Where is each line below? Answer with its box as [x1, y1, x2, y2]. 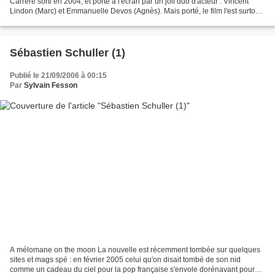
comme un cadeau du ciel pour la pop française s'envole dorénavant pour [10, 265, 255, 274]
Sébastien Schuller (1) [10, 47, 125, 60]
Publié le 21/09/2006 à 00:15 [10, 71, 107, 80]
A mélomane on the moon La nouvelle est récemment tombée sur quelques [10, 245, 260, 254]
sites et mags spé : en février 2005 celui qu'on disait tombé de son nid [10, 255, 241, 264]
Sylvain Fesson [24, 81, 77, 90]
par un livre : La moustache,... [10, 17, 107, 26]
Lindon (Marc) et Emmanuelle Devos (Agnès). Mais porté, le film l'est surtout [10, 7, 261, 16]
